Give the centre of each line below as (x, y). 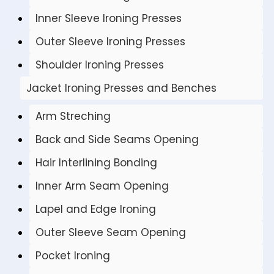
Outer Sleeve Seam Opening (111, 233)
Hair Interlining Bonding (96, 163)
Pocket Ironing (73, 256)
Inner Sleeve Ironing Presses (109, 19)
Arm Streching (73, 117)
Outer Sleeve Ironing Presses (110, 42)
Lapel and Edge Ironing (96, 209)
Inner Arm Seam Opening (102, 186)
